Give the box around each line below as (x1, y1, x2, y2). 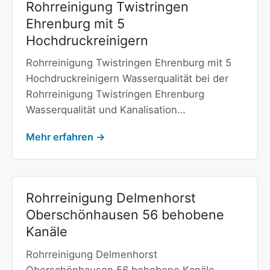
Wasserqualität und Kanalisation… (25, 104, 186, 116)
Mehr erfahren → (25, 131, 105, 143)
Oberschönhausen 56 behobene (25, 207, 224, 223)
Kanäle (25, 224, 67, 240)
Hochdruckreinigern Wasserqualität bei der (25, 72, 228, 85)
